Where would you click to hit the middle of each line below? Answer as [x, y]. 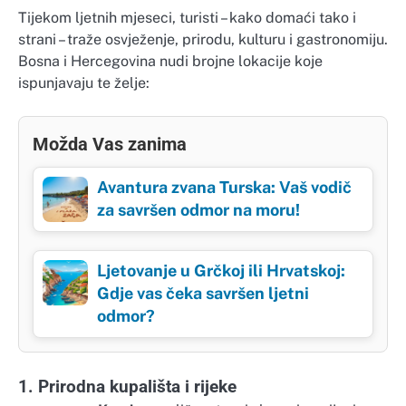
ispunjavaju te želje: [84, 82]
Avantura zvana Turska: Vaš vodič [224, 187]
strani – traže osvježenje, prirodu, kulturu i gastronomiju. [203, 39]
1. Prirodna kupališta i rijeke [127, 387]
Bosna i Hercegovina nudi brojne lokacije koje [170, 61]
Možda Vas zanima [110, 144]
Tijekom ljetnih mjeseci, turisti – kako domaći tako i [187, 17]
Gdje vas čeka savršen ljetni [203, 293]
